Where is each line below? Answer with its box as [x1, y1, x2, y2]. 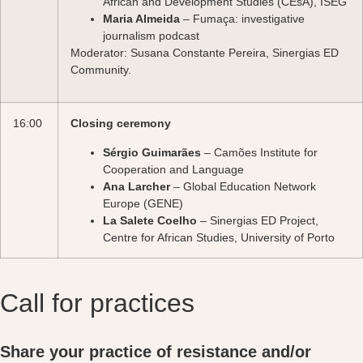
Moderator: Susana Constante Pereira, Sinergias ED [70, 45, 339, 59]
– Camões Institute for [204, 145, 318, 159]
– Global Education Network [170, 179, 316, 193]
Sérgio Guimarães [103, 145, 204, 159]
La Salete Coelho [103, 213, 197, 227]
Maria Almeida [103, 11, 180, 25]
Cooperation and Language [103, 162, 244, 176]
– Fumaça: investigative [180, 11, 305, 25]
